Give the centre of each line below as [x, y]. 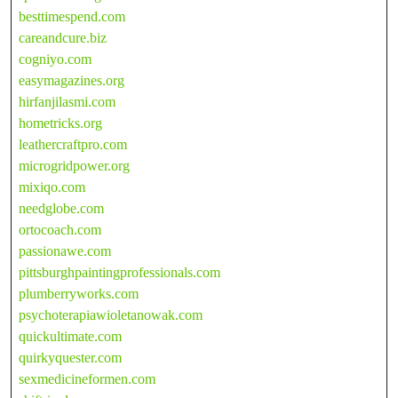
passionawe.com [65, 251]
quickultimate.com [70, 336]
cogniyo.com [55, 59]
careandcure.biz [63, 37]
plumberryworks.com [79, 293]
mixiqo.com [52, 187]
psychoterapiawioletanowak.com [111, 314]
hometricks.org [60, 123]
